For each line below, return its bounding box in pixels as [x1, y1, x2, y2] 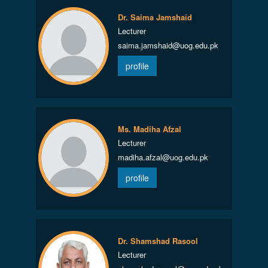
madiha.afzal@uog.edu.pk [117, 151, 208, 163]
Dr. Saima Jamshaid [117, 11, 192, 23]
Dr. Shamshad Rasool [117, 235, 198, 246]
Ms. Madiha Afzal [117, 123, 181, 135]
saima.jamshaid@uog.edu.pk [117, 39, 218, 51]
